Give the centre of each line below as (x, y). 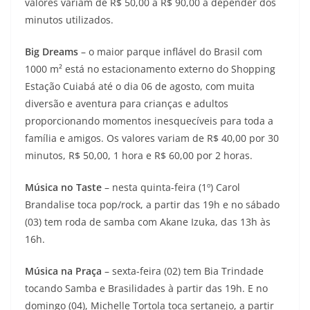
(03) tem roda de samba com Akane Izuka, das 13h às (148, 221)
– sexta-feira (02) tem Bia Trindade (183, 271)
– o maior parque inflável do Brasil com (170, 51)
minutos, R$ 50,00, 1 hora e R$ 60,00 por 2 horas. (139, 155)
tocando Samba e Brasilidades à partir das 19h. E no (146, 288)
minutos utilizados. (69, 19)
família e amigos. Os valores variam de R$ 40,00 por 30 (152, 138)
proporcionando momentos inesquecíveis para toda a (149, 120)
